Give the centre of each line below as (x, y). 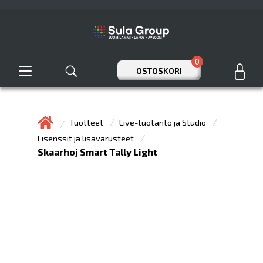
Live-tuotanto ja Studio (163, 122)
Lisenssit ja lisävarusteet (87, 138)
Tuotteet (87, 122)
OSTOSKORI (159, 70)
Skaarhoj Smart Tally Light (97, 152)
